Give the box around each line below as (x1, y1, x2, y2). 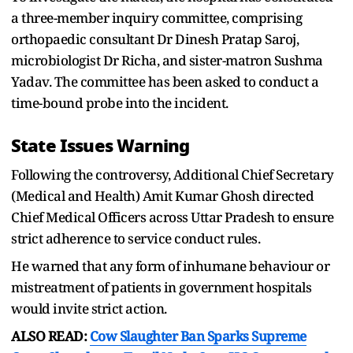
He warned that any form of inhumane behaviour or (11, 256, 329, 275)
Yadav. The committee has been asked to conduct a (11, 72, 318, 91)
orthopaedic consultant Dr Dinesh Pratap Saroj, (11, 29, 299, 48)
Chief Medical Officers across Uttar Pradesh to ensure (11, 207, 334, 226)
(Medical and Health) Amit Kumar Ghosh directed (11, 186, 314, 205)
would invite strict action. (11, 299, 167, 318)
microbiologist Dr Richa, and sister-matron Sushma (11, 50, 323, 69)
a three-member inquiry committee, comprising (11, 8, 302, 27)
